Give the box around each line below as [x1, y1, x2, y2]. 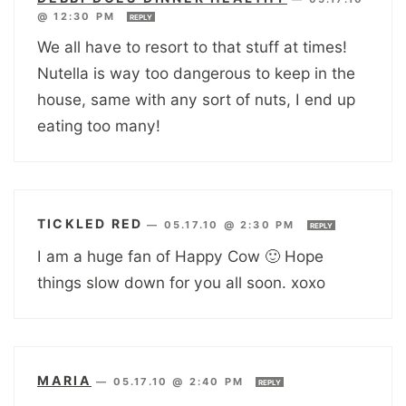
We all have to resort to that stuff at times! [37, 36, 347, 56]
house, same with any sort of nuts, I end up [37, 89, 355, 109]
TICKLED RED [37, 215, 143, 231]
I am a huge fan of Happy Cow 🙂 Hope [37, 246, 324, 266]
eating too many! [37, 115, 160, 135]
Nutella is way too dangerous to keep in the [37, 63, 355, 82]
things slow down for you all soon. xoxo [37, 272, 325, 292]
